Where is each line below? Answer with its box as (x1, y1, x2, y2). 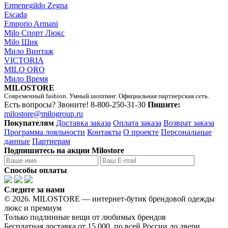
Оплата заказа (113, 118, 161, 127)
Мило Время (4, 74, 48, 83)
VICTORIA (4, 55, 44, 65)
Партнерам (32, 136, 70, 146)
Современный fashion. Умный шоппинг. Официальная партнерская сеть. (4, 92, 209, 100)
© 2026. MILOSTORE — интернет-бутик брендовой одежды (4, 194, 215, 203)
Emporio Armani (4, 19, 58, 28)
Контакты (87, 127, 121, 136)
